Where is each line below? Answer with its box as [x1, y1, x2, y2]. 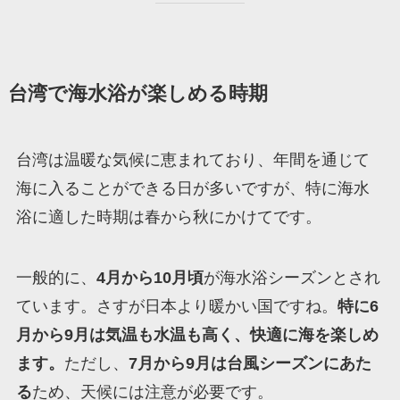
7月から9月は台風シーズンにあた [128, 354, 371, 373]
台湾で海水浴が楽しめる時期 [7, 83, 268, 105]
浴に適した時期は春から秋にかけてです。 [15, 208, 321, 227]
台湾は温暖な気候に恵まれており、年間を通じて [15, 151, 370, 170]
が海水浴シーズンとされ [203, 269, 380, 287]
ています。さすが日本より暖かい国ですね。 [15, 297, 337, 316]
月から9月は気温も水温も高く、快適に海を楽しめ [15, 326, 379, 345]
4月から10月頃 [96, 269, 204, 287]
